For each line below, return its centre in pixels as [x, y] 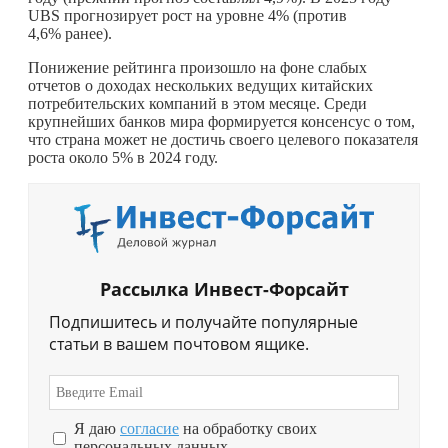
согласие [149, 429]
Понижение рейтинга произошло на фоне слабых [197, 67]
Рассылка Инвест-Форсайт [224, 289]
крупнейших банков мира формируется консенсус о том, [221, 121]
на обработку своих [248, 429]
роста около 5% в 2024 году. [123, 157]
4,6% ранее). [70, 33]
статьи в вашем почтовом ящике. [179, 344]
